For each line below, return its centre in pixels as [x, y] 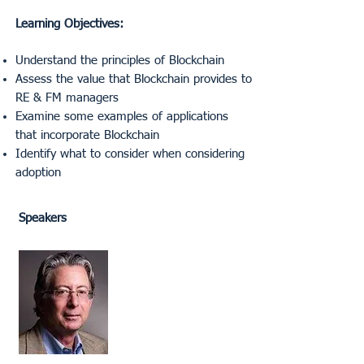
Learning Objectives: [69, 24]
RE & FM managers [67, 98]
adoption [38, 173]
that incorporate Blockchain [87, 135]
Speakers [43, 218]
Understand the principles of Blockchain [120, 61]
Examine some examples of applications [122, 117]
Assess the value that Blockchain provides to [134, 79]
